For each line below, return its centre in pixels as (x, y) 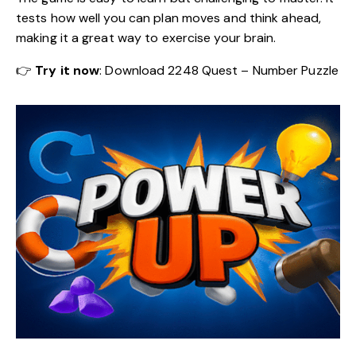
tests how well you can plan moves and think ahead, (169, 17)
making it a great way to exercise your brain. (146, 37)
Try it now (68, 70)
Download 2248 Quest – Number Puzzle (222, 70)
